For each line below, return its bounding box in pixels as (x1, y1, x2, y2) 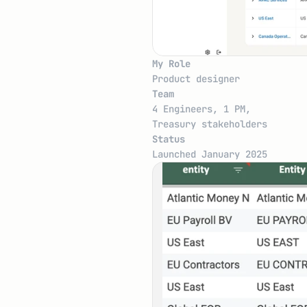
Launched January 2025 (152, 148, 267, 160)
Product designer (152, 73, 240, 85)
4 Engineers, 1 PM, (152, 103, 251, 115)
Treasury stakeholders (152, 118, 267, 130)
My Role (152, 58, 191, 70)
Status (152, 133, 185, 145)
